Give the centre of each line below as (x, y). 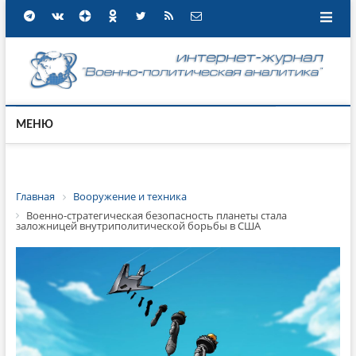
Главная (35, 196)
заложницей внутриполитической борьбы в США (138, 226)
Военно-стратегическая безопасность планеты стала (156, 215)
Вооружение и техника (130, 196)
